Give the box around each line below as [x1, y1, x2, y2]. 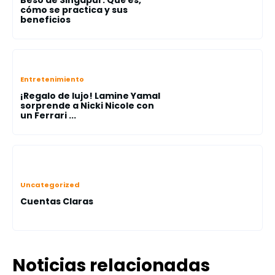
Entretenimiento [20, 74, 84, 84]
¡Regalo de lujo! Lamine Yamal [20, 90, 160, 102]
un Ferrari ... [20, 109, 76, 122]
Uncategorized [20, 180, 80, 190]
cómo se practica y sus [20, 4, 128, 16]
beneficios [20, 14, 71, 26]
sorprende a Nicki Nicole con [20, 99, 154, 112]
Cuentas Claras [20, 195, 93, 207]
